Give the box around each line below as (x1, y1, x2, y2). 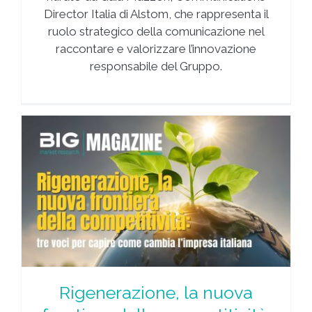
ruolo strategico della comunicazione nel (47, 24, 265, 38)
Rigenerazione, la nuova (59, 282, 253, 304)
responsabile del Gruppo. (90, 58, 222, 73)
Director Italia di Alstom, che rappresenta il (43, 6, 269, 21)
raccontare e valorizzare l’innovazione (56, 41, 256, 56)
